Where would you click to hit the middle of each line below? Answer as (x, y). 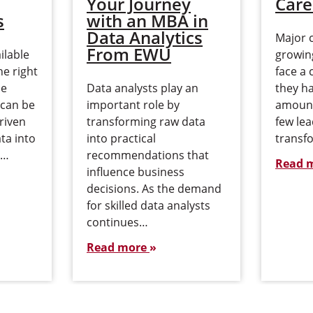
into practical (121, 138)
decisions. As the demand (154, 189)
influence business (136, 172)
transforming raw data (146, 122)
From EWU (129, 54)
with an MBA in (147, 21)
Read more (118, 247)
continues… (117, 222)
